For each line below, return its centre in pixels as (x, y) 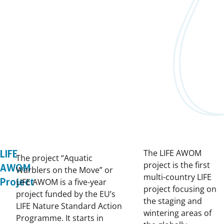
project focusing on (180, 189)
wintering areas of (177, 213)
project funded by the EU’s (66, 194)
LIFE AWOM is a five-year (61, 182)
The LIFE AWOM (172, 153)
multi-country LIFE (177, 177)
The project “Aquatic (54, 158)
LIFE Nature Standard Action (69, 206)
